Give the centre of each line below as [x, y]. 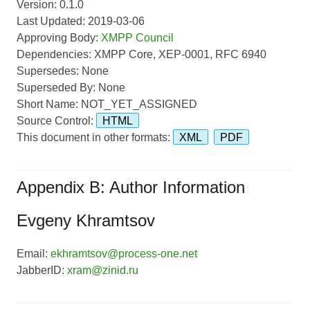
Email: [34, 253]
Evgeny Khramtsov [86, 220]
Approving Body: [59, 37]
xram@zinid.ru [103, 270]
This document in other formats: [95, 137]
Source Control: [56, 120]
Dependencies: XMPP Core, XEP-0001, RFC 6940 [142, 54]
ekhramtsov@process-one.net [124, 253]
